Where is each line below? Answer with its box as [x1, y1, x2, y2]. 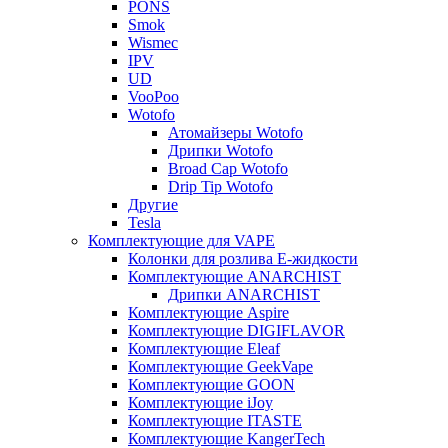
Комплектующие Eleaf [128, 339, 280, 357]
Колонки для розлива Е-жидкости [128, 249, 358, 267]
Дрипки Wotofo [168, 141, 273, 159]
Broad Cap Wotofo [168, 159, 288, 177]
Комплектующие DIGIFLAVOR [128, 321, 345, 339]
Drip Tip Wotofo [168, 177, 273, 195]
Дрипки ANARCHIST [168, 285, 320, 303]
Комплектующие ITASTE [128, 411, 302, 429]
